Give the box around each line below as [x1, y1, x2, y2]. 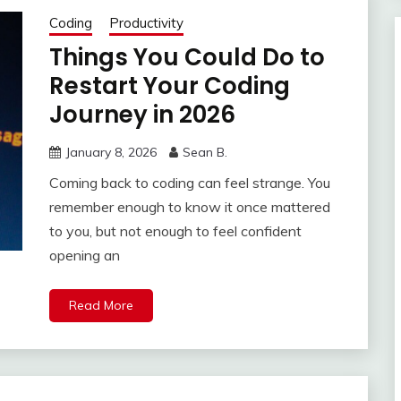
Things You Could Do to [48, 41, 325, 74]
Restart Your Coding [48, 70, 290, 103]
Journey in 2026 [48, 98, 235, 132]
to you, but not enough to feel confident [48, 222, 302, 241]
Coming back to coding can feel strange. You [48, 174, 330, 192]
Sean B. [182, 144, 227, 161]
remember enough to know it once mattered [48, 198, 330, 217]
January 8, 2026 [64, 144, 157, 161]
